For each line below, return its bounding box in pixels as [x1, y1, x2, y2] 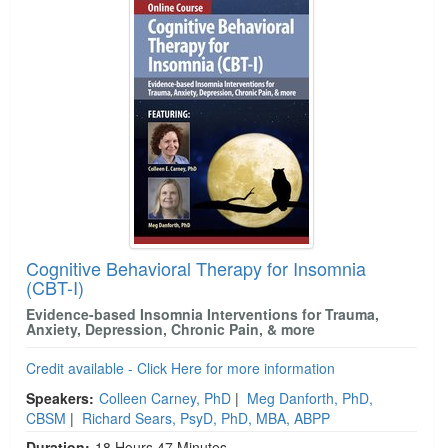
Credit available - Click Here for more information [26, 358, 335, 379]
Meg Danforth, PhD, [247, 388, 373, 409]
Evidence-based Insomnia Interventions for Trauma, [26, 304, 379, 325]
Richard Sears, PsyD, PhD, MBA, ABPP [82, 408, 330, 429]
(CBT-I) [26, 274, 84, 301]
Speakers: [26, 388, 94, 409]
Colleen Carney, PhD [99, 388, 231, 409]
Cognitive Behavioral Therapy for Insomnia [26, 255, 366, 282]
